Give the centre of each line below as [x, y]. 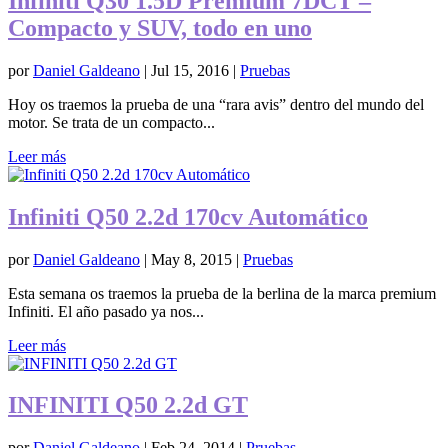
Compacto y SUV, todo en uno [160, 27]
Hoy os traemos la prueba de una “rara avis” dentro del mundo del [216, 104]
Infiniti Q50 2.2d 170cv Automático [188, 216]
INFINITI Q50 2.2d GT [128, 405]
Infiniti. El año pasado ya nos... [106, 311]
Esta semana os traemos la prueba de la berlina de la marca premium [222, 293]
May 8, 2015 [191, 259]
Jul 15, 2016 [190, 70]
